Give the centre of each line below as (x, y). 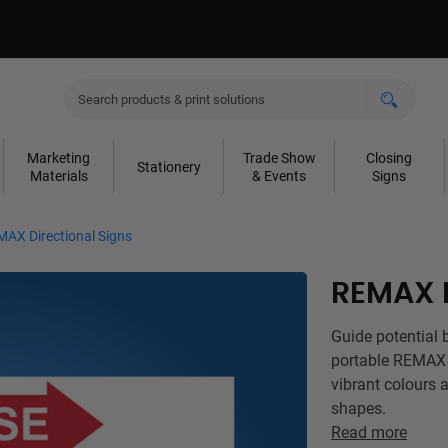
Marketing (59, 157)
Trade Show (279, 157)
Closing (389, 157)
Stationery (168, 166)
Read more (369, 432)
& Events (279, 175)
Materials (58, 175)
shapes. (358, 408)
